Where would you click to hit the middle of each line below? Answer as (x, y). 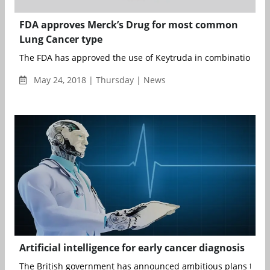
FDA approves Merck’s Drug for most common (129, 25)
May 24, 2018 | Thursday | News (99, 80)
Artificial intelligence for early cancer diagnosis (132, 248)
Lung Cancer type (61, 39)
